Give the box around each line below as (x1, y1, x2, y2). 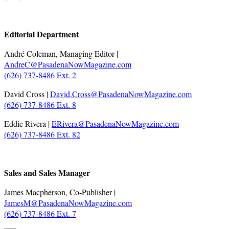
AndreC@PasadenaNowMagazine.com (4, 59, 131, 70)
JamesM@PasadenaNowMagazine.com (4, 197, 132, 209)
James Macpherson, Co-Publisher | (4, 187, 116, 198)
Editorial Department (4, 28, 79, 40)
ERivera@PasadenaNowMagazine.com (52, 118, 179, 129)
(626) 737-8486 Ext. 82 (4, 129, 80, 140)
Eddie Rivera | (4, 118, 52, 129)
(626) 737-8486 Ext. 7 (4, 208, 76, 219)
